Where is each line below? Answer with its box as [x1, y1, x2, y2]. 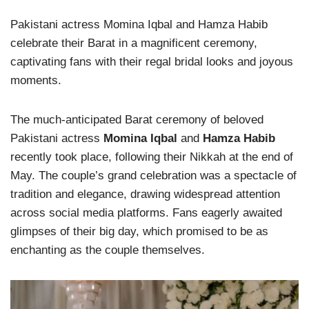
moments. [10, 74, 61, 87]
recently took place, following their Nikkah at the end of [10, 150, 293, 163]
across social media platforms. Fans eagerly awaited [10, 206, 282, 219]
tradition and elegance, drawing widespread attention [10, 188, 280, 201]
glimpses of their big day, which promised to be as [10, 225, 268, 238]
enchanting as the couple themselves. [10, 243, 205, 257]
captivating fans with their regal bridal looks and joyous [10, 55, 293, 68]
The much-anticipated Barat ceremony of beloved [10, 113, 263, 126]
